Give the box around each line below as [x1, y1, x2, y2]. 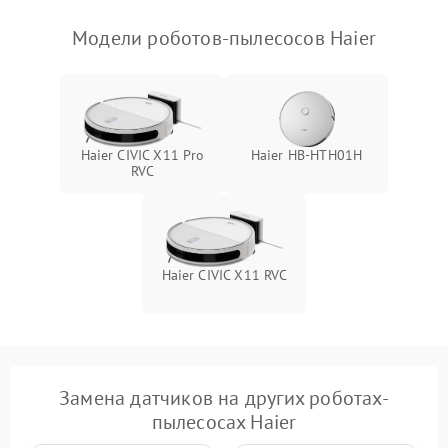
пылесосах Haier [151, 409, 297, 435]
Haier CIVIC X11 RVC [161, 266, 288, 284]
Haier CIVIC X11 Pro [80, 146, 205, 164]
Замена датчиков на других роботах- [59, 385, 389, 411]
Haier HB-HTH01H [250, 146, 363, 164]
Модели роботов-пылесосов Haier [72, 25, 376, 51]
